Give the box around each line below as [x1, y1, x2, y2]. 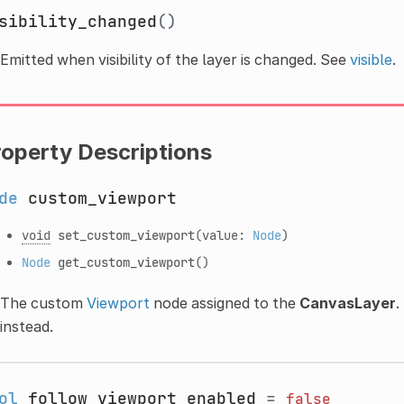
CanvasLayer [298, 293, 396, 312]
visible [349, 50, 392, 69]
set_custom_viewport [57, 225, 195, 243]
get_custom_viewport [57, 252, 195, 271]
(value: [194, 225, 252, 243]
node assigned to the [149, 293, 299, 312]
